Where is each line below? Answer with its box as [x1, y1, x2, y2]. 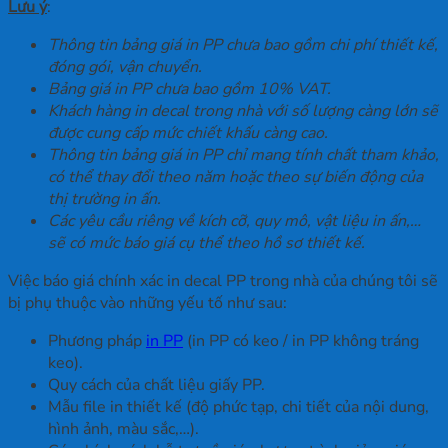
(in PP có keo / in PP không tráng [183, 330, 419, 353]
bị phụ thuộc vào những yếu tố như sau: [8, 292, 287, 315]
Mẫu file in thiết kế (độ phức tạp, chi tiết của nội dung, [48, 396, 429, 419]
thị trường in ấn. [48, 188, 161, 211]
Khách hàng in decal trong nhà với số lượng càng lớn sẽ [48, 100, 438, 123]
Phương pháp [48, 330, 146, 353]
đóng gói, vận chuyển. [48, 56, 202, 79]
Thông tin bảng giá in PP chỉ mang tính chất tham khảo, [48, 144, 439, 167]
